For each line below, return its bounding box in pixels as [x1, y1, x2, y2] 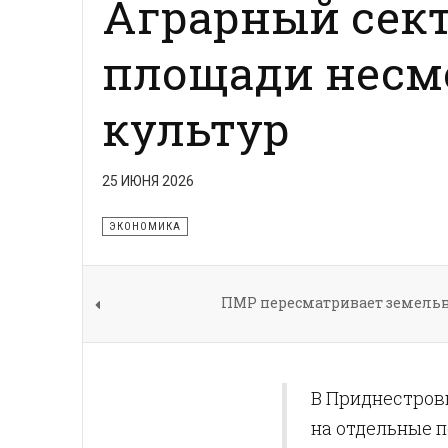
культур [102, 98, 290, 158]
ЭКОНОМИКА [109, 219, 181, 233]
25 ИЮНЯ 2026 [102, 172, 194, 189]
